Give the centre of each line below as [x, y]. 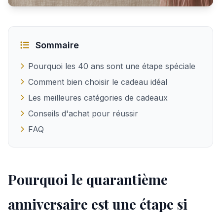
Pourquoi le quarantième [88, 179]
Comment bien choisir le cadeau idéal [98, 82]
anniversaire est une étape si [98, 204]
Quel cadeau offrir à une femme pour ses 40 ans [99, 12]
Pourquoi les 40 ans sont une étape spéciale [112, 66]
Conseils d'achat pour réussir [83, 113]
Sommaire [56, 45]
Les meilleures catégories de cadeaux [98, 98]
